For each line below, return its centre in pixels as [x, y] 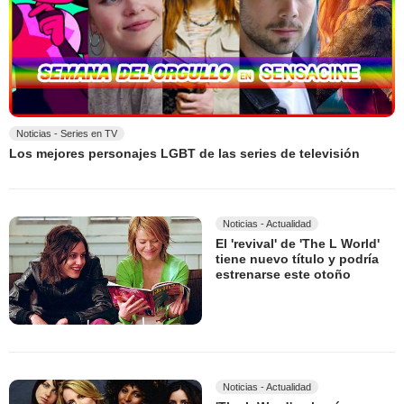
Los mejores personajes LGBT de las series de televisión [184, 154]
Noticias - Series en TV [67, 134]
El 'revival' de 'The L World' [298, 243]
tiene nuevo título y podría [297, 259]
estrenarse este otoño [283, 275]
